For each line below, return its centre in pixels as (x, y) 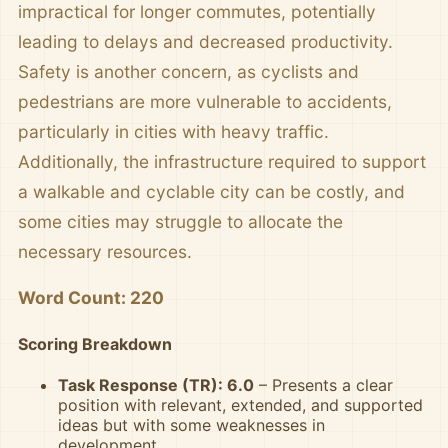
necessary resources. (105, 251)
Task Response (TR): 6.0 (156, 385)
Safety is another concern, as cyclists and (188, 71)
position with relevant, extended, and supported (240, 405)
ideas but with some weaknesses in (191, 425)
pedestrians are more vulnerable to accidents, (205, 101)
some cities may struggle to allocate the (180, 221)
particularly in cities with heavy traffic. (173, 131)
